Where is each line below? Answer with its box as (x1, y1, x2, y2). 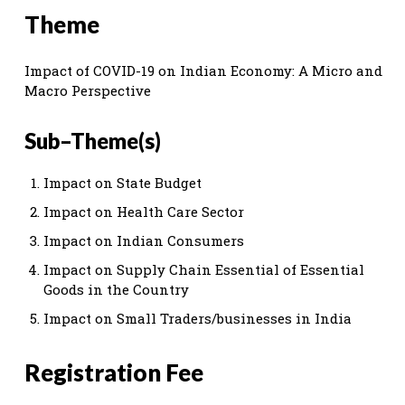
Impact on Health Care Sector (43, 202, 244, 221)
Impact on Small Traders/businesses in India (43, 308, 352, 327)
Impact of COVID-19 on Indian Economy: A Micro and (24, 61, 382, 80)
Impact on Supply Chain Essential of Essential (43, 259, 364, 278)
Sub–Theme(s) (24, 127, 161, 154)
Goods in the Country (43, 279, 189, 298)
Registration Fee (24, 357, 203, 387)
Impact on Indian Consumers (43, 231, 244, 250)
